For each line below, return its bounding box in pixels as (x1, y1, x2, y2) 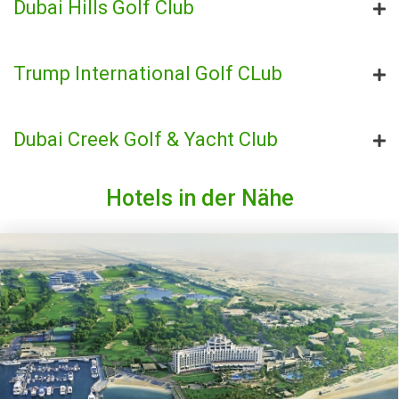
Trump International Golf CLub (13, 62, 282, 85)
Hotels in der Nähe (105, 185, 294, 211)
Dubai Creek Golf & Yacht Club (13, 128, 278, 151)
